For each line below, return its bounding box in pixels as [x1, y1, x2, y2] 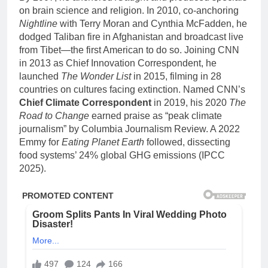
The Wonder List [61, 71, 131, 81]
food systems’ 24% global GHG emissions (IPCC [19, 150, 225, 160]
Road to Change [19, 110, 89, 121]
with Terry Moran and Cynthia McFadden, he [57, 18, 247, 29]
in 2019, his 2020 [151, 97, 229, 108]
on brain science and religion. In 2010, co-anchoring [19, 5, 239, 16]
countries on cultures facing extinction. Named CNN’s [19, 84, 245, 95]
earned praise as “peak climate [89, 110, 222, 121]
